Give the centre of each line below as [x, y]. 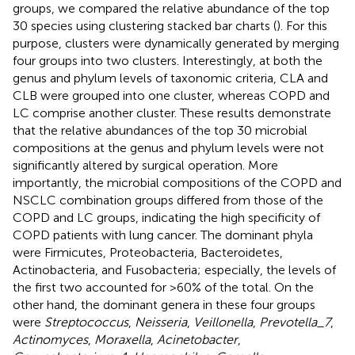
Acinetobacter [197, 339]
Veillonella [223, 322]
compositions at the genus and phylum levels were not [168, 147]
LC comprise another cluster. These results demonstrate [172, 113]
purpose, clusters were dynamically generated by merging [176, 43]
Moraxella [122, 339]
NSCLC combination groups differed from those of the [168, 200]
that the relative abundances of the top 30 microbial [160, 130]
